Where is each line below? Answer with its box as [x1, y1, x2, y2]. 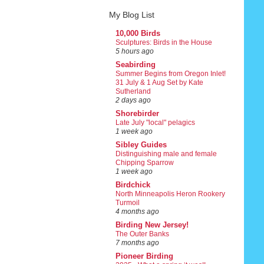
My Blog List [108, 9, 154, 19]
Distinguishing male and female [115, 150, 217, 159]
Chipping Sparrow [115, 159, 174, 167]
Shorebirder [115, 109, 159, 118]
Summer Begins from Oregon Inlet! [115, 70, 226, 78]
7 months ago [115, 239, 159, 247]
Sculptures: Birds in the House [115, 38, 212, 47]
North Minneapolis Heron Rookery [115, 190, 225, 199]
